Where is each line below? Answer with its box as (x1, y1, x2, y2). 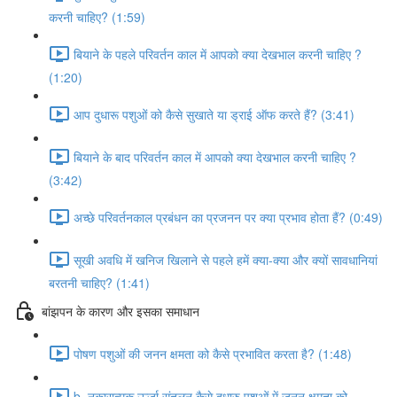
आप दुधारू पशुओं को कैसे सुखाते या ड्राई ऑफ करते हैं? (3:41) (74, 105, 354, 123)
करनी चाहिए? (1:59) (49, 8, 145, 26)
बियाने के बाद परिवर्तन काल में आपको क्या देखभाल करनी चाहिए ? (74, 147, 356, 166)
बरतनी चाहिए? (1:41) (49, 274, 150, 292)
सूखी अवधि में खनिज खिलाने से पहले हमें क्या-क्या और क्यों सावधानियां (74, 250, 378, 269)
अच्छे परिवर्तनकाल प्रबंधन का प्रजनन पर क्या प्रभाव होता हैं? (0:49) (74, 207, 383, 226)
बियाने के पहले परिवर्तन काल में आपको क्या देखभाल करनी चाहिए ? (74, 44, 362, 63)
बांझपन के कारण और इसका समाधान (42, 301, 199, 320)
